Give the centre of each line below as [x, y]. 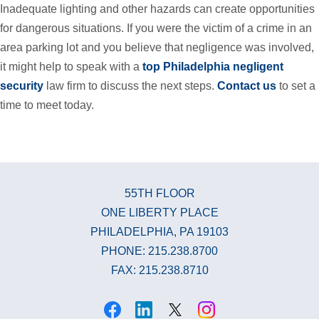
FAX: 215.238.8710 [159, 270]
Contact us [247, 85]
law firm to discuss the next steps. [130, 85]
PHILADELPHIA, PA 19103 [159, 231]
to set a [296, 85]
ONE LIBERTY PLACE [159, 212]
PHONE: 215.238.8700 [159, 251]
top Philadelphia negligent [213, 66]
